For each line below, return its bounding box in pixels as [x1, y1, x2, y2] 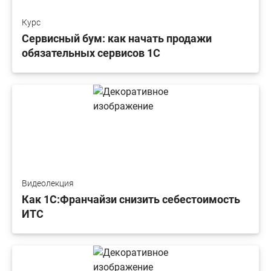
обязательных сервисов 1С [22, 47, 160, 60]
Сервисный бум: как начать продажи [22, 32, 212, 45]
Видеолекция [22, 178, 74, 189]
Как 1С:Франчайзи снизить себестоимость [22, 193, 240, 206]
